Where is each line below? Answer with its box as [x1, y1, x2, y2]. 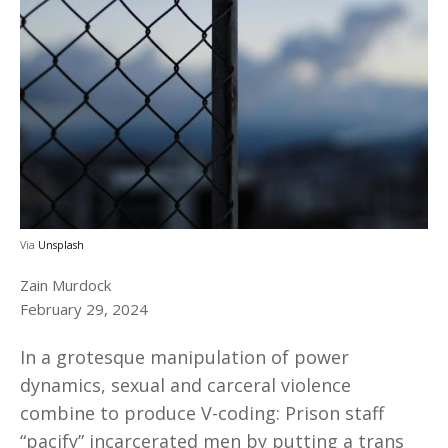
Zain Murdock [20, 274, 111, 295]
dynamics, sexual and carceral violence [20, 373, 351, 398]
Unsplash [38, 237, 84, 252]
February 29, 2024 [20, 298, 148, 319]
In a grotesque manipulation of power [20, 345, 349, 370]
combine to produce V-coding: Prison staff [20, 401, 384, 426]
